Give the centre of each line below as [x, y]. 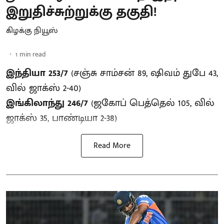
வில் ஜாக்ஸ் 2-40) [43, 88]
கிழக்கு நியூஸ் [32, 30]
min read [33, 54]
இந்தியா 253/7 [37, 73]
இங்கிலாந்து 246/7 [47, 103]
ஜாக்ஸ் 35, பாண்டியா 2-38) [61, 118]
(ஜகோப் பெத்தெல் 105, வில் [151, 103]
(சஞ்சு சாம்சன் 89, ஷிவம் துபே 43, [143, 73]
